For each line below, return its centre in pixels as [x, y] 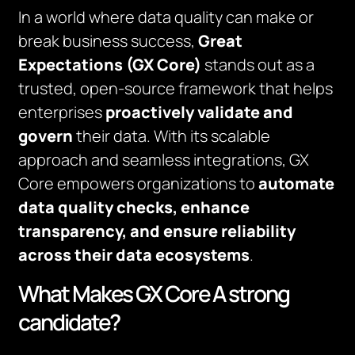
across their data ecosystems [134, 255]
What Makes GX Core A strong [154, 293]
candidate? [69, 322]
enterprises [62, 112]
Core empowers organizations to [139, 183]
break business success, [109, 41]
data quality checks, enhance [134, 207]
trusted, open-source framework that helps [176, 88]
